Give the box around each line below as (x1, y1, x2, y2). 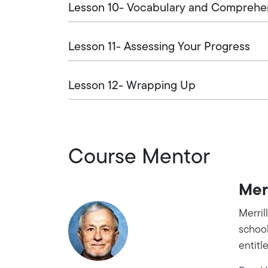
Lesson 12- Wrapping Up (68, 80, 196, 92)
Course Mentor (68, 147, 210, 169)
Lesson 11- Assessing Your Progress (68, 41, 250, 53)
